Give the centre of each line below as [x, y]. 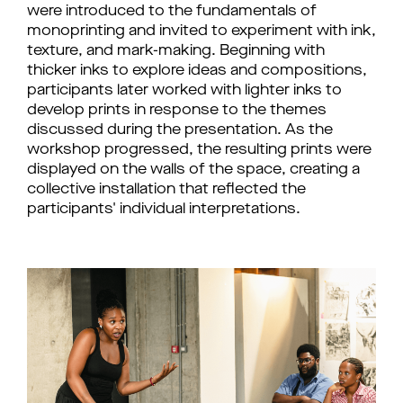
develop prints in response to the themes [177, 111]
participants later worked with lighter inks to [184, 91]
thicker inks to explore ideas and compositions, [197, 71]
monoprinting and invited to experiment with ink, [201, 31]
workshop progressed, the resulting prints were [199, 150]
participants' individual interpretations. [166, 210]
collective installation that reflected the [166, 190]
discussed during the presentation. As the [180, 130]
